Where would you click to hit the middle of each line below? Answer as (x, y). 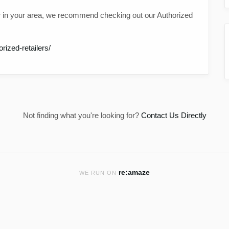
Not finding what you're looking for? (82, 115)
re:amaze (134, 172)
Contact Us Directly (174, 115)
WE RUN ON (99, 173)
